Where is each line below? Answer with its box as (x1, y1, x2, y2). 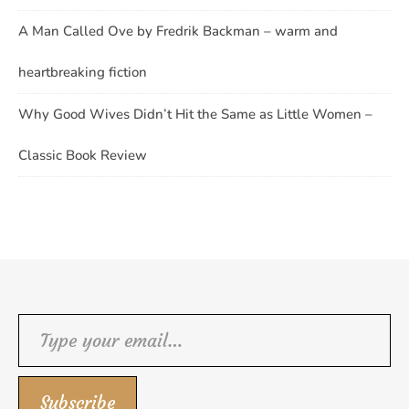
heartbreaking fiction (18, 62, 147, 81)
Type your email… (17, 315, 150, 337)
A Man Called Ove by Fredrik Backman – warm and (18, 21, 338, 40)
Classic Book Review (18, 145, 147, 164)
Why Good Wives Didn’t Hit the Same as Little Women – (18, 104, 372, 123)
